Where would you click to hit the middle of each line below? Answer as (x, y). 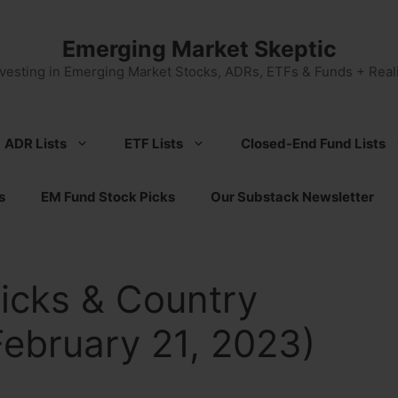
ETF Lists (154, 143)
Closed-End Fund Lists (313, 143)
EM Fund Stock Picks (108, 197)
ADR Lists (36, 143)
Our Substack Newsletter (292, 197)
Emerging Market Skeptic (199, 49)
